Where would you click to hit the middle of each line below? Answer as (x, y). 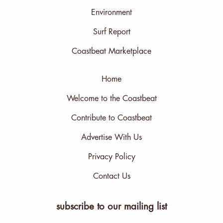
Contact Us (111, 176)
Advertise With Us (111, 137)
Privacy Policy (111, 157)
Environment (111, 12)
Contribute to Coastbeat (111, 118)
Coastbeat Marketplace (111, 51)
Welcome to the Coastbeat (111, 98)
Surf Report (111, 32)
